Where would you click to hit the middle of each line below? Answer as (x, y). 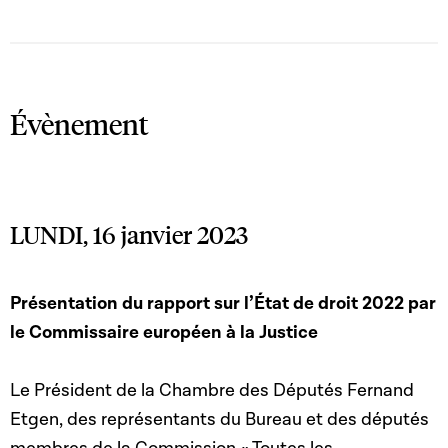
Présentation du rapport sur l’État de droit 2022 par (223, 303)
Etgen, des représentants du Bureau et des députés (219, 419)
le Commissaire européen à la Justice (164, 332)
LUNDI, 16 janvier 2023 (129, 235)
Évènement (79, 123)
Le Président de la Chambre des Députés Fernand (212, 390)
